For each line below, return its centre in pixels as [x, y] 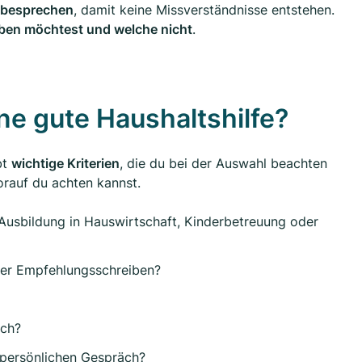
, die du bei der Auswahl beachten [223, 164]
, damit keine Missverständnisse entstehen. [204, 10]
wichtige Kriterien [65, 164]
